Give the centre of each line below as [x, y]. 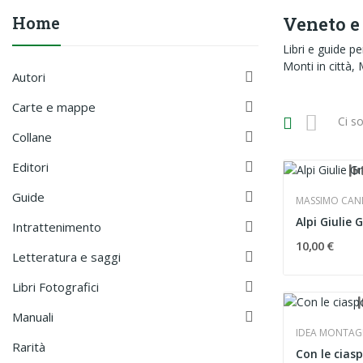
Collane [32, 137]
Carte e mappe [54, 107]
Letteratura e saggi [66, 257]
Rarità [29, 347]
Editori [30, 167]
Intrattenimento [57, 227]
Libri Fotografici [56, 287]
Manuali [33, 317]
